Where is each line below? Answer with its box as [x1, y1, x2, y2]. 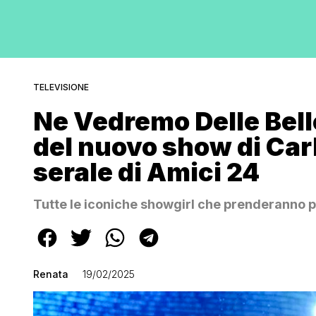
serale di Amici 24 [33, 157, 260, 188]
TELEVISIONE [33, 82, 89, 92]
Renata [33, 268, 68, 280]
